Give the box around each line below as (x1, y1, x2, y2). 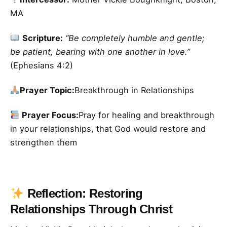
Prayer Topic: (19, 85, 74, 96)
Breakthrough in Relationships (74, 85, 194, 96)
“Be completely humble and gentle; (65, 32, 205, 43)
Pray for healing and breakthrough (78, 110, 214, 121)
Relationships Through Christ (10, 202, 172, 216)
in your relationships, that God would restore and (10, 124, 206, 134)
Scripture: (22, 32, 63, 43)
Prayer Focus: (19, 110, 79, 121)
